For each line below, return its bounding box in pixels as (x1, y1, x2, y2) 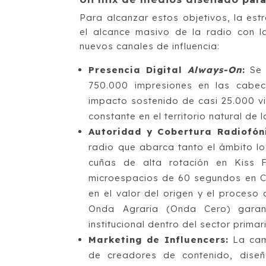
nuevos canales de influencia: (80, 40, 220, 52)
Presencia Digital (88, 64, 188, 75)
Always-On (188, 64, 243, 75)
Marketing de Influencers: (88, 233, 229, 245)
